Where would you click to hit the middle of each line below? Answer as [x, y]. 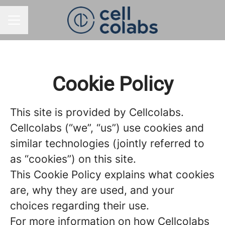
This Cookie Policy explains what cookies [112, 175]
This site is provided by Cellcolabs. [97, 112]
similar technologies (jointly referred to [107, 143]
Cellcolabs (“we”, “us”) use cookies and [107, 128]
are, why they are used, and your [92, 190]
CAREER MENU [34, 25]
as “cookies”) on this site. [73, 159]
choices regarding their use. [80, 206]
